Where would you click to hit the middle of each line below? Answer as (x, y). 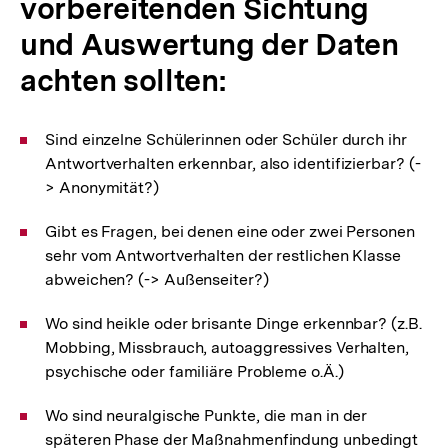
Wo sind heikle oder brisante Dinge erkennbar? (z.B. (233, 323)
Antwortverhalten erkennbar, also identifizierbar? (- (233, 163)
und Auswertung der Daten (209, 44)
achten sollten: (123, 80)
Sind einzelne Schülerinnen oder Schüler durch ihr (226, 139)
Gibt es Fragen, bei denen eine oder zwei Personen (230, 231)
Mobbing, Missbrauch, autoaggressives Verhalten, (227, 347)
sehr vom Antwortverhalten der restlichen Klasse (223, 255)
